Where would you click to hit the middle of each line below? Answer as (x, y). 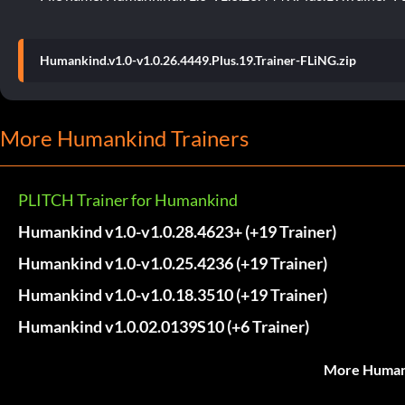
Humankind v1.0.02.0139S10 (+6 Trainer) (164, 326)
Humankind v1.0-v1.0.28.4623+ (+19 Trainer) (177, 231)
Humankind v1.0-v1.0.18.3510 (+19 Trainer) (173, 294)
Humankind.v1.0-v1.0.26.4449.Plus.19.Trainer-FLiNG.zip (198, 60)
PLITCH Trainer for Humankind (128, 199)
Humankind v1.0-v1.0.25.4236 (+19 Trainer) (173, 263)
